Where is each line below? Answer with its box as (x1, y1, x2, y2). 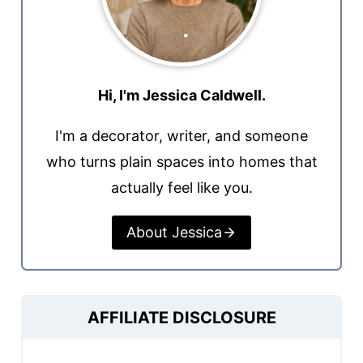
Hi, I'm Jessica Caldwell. (97, 87, 266, 104)
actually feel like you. (110, 179, 253, 196)
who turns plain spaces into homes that (45, 153, 318, 170)
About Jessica (126, 224, 222, 241)
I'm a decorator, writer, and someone (55, 127, 308, 144)
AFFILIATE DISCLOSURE (87, 308, 276, 328)
